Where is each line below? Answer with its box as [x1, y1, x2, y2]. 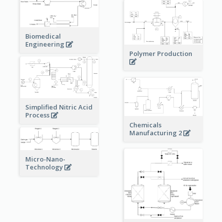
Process [25, 110, 51, 119]
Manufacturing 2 [129, 128, 183, 137]
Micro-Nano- [25, 155, 65, 164]
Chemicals [129, 120, 162, 129]
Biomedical [25, 32, 61, 41]
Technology [25, 163, 64, 172]
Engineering [25, 40, 66, 49]
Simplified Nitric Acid [25, 102, 93, 111]
